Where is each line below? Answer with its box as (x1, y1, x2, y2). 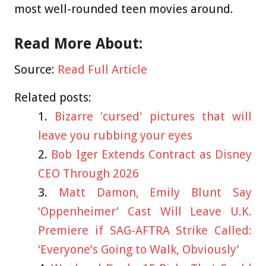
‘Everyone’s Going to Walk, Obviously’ (38, 242, 239, 257)
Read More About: (14, 35, 142, 53)
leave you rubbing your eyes (38, 128, 192, 143)
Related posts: (14, 90, 91, 105)
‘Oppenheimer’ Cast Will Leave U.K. (38, 204, 252, 219)
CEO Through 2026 (38, 166, 139, 181)
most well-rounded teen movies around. (14, 2, 233, 17)
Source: (14, 62, 58, 77)
